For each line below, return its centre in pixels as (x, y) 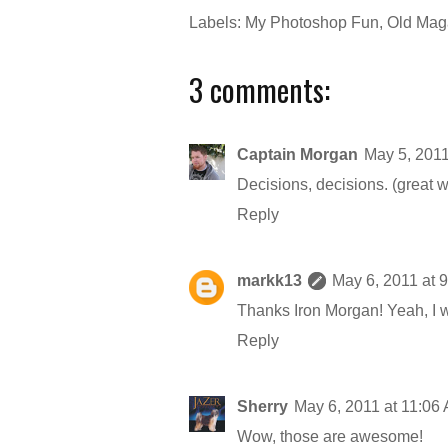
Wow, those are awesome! (330, 436)
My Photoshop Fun (312, 22)
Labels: (217, 22)
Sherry (262, 406)
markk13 (269, 280)
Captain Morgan (297, 154)
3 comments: (259, 89)
